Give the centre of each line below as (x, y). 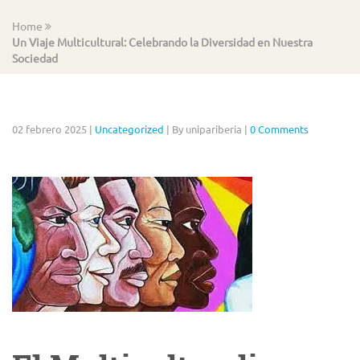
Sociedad (35, 58)
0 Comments (279, 129)
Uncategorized (129, 129)
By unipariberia (207, 129)
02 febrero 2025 (49, 129)
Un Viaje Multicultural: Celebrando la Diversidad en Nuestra (162, 42)
